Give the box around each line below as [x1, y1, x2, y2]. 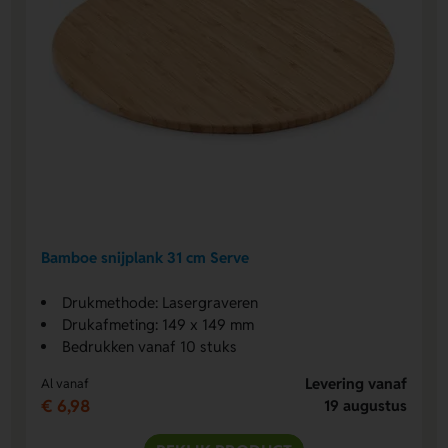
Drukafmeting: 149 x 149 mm [62, 315, 255, 335]
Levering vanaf [304, 374, 407, 394]
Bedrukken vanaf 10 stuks [62, 337, 238, 357]
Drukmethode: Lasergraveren [62, 293, 259, 313]
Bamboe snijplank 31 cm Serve [41, 247, 250, 267]
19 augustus [323, 396, 407, 416]
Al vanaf [41, 375, 90, 393]
